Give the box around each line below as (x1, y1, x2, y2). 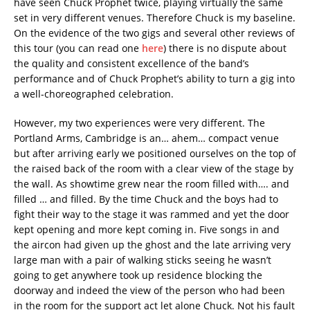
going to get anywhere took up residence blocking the (14, 268, 262, 282)
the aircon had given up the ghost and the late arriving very (14, 237, 291, 251)
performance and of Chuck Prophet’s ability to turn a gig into (14, 71, 295, 85)
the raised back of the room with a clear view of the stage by (14, 161, 293, 175)
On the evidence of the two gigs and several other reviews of (14, 26, 295, 39)
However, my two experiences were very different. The (14, 116, 265, 129)
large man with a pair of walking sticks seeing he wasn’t (14, 253, 271, 266)
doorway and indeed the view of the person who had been (14, 283, 285, 297)
